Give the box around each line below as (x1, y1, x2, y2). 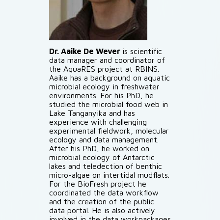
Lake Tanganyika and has (49, 109, 135, 117)
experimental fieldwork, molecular (49, 126, 169, 135)
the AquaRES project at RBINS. (49, 64, 159, 73)
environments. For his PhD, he (49, 91, 154, 100)
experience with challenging (49, 117, 147, 126)
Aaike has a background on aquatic (49, 73, 170, 82)
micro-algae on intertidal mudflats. (49, 170, 169, 179)
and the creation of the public (49, 197, 154, 206)
